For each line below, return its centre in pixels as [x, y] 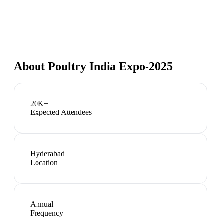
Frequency [47, 213]
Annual [42, 204]
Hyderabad [47, 153]
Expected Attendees [61, 112]
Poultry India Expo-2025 [110, 66]
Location [44, 162]
